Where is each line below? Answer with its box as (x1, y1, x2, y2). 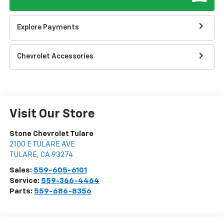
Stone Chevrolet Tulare (9, 130, 93, 138)
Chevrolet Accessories (16, 53, 93, 60)
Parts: (9, 187, 34, 195)
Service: (9, 177, 41, 185)
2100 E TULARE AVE (9, 140, 75, 148)
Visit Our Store (9, 108, 95, 120)
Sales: (9, 166, 33, 174)
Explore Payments (16, 23, 79, 31)
